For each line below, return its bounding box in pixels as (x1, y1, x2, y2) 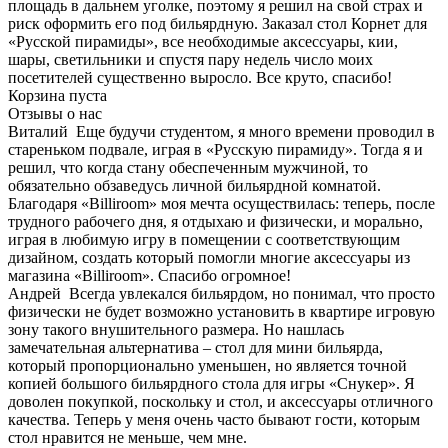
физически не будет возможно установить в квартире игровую (8, 302, 435, 320)
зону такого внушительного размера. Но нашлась (8, 320, 344, 338)
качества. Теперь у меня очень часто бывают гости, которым (8, 410, 420, 428)
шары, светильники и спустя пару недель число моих (8, 50, 373, 68)
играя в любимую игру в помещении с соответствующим (8, 230, 400, 248)
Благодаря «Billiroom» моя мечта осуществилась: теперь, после (8, 194, 435, 212)
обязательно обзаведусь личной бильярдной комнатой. (8, 176, 381, 194)
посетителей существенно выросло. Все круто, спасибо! (8, 68, 392, 86)
